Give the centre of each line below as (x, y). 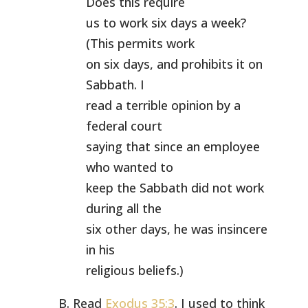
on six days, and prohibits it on (174, 64)
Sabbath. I (115, 85)
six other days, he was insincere (176, 229)
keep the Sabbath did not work (175, 188)
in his (100, 250)
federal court (124, 126)
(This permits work (140, 43)
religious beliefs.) (134, 270)
